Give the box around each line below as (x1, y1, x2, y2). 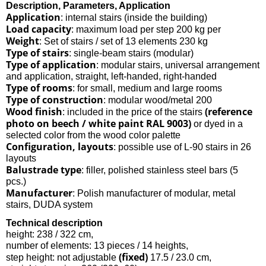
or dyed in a (191, 118, 243, 129)
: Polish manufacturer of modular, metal (72, 188, 236, 198)
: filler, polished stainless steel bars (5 (81, 164, 238, 175)
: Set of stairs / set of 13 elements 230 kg (39, 36, 208, 46)
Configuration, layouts (6, 140, 113, 153)
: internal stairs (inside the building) (61, 12, 207, 23)
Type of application (6, 58, 96, 71)
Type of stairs (6, 46, 69, 59)
